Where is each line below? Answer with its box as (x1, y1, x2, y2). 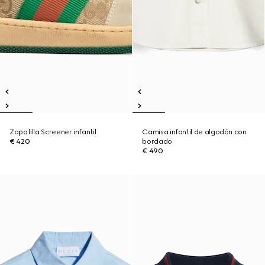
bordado (142, 137, 172, 146)
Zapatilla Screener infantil (9, 128, 96, 136)
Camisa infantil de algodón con (142, 128, 247, 136)
